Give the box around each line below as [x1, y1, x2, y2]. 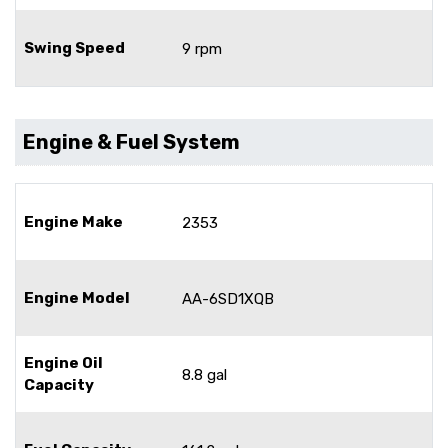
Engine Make [24, 212, 123, 231]
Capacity [24, 375, 94, 394]
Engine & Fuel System [23, 129, 240, 154]
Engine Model [24, 288, 130, 307]
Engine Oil [24, 353, 103, 372]
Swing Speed [24, 38, 125, 57]
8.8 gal [182, 365, 227, 384]
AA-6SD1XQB [182, 289, 274, 308]
